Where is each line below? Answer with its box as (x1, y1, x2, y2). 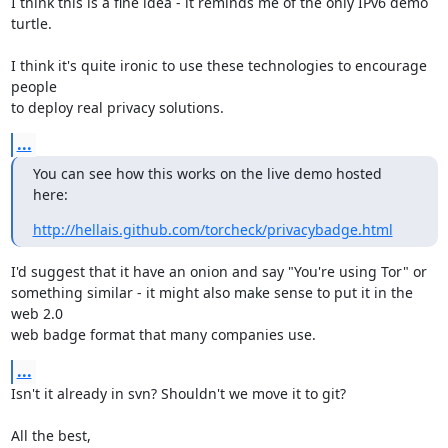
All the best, (10, 426, 91, 445)
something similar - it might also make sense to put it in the (10, 283, 413, 302)
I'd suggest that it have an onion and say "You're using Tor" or (10, 262, 427, 281)
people (10, 77, 57, 96)
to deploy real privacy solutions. (10, 98, 224, 117)
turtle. (10, 14, 52, 33)
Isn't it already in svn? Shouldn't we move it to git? (10, 384, 346, 403)
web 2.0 (10, 304, 63, 323)
